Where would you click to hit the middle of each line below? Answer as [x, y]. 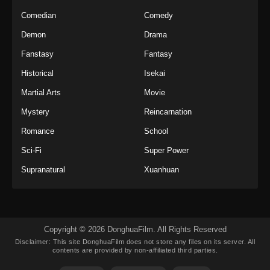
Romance [38, 131]
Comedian [39, 15]
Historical [37, 73]
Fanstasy [37, 54]
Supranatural [43, 169]
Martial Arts [41, 92]
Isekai [155, 73]
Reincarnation [168, 111]
